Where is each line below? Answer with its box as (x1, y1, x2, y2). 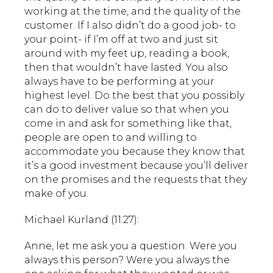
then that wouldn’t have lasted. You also (24, 61, 228, 73)
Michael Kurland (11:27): (24, 213, 139, 225)
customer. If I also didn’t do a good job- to (24, 19, 236, 31)
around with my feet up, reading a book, (24, 47, 229, 59)
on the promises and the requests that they (24, 173, 247, 185)
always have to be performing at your (24, 75, 214, 87)
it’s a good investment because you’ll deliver (24, 159, 248, 171)
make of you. (24, 187, 88, 199)
